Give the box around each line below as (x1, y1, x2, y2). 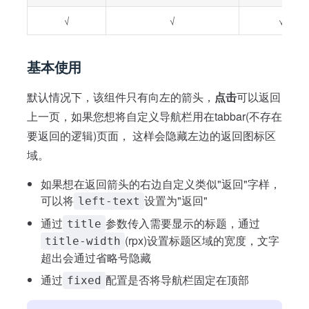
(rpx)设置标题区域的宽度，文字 (125, 232, 279, 248)
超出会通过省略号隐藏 (41, 250, 151, 266)
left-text (78, 195, 140, 208)
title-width (45, 235, 121, 248)
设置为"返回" (144, 192, 208, 208)
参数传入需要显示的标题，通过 (106, 215, 260, 231)
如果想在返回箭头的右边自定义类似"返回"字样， (41, 176, 281, 192)
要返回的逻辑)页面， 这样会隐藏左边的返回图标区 (27, 128, 276, 143)
